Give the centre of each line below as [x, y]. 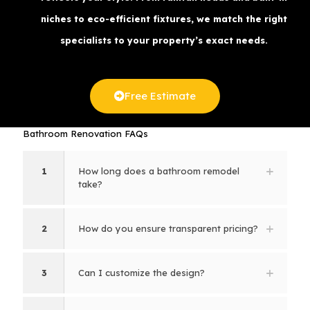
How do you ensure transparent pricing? [168, 229]
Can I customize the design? [142, 273]
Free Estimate [160, 96]
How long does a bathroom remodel [159, 171]
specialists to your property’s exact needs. [164, 40]
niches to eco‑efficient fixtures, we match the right [164, 19]
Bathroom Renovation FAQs [85, 134]
